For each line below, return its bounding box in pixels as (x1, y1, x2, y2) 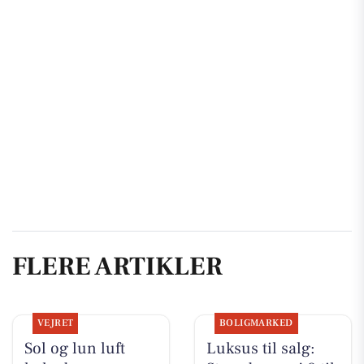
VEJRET (37, 317, 74, 330)
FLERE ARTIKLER (12, 249, 223, 284)
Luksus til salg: (206, 338, 315, 360)
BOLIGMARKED (219, 317, 293, 330)
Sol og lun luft (24, 338, 125, 360)
